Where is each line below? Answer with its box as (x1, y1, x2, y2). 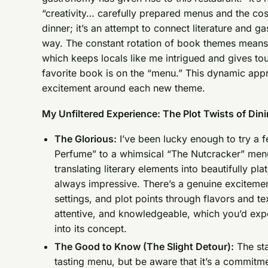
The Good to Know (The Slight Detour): (54, 240, 234, 252)
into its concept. (54, 223, 133, 235)
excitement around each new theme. (42, 81, 212, 94)
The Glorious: (54, 133, 117, 145)
